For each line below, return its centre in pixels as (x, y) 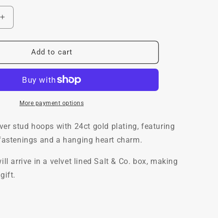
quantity (17, 31)
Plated (14, 113)
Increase (18, 21)
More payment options (52, 103)
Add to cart (52, 52)
